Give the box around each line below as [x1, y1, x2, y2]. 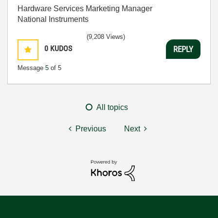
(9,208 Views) [87, 33, 125, 40]
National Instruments [18, 15, 89, 23]
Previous [75, 125, 106, 133]
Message [18, 64, 45, 72]
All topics [96, 103, 128, 111]
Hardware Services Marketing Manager [18, 4, 152, 13]
